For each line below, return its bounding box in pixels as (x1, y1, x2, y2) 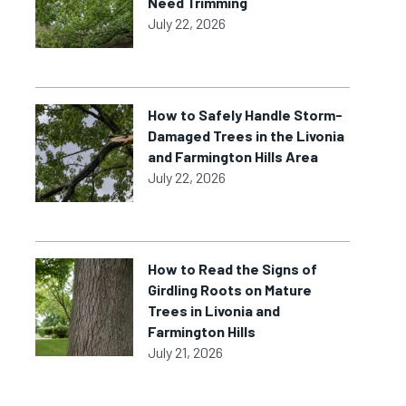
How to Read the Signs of (148, 260, 318, 277)
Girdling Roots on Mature (148, 281, 313, 298)
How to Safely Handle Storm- (148, 106, 343, 123)
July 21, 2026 (148, 343, 224, 361)
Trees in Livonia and (148, 302, 281, 319)
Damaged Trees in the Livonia (148, 127, 345, 144)
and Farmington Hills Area (148, 148, 319, 165)
